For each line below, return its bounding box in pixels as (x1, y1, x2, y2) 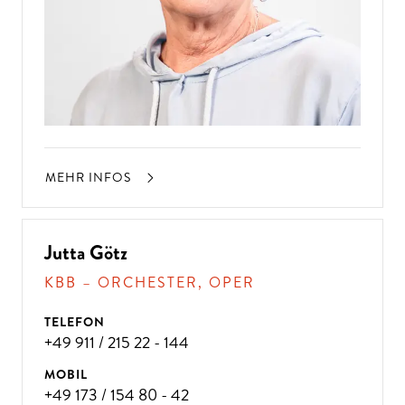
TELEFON (44, 312, 105, 331)
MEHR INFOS (45, 167, 135, 186)
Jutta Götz (44, 238, 127, 267)
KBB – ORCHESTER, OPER (44, 271, 255, 293)
